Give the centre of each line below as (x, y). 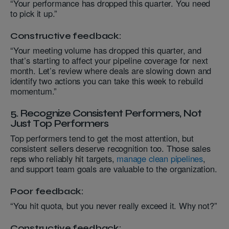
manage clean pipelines (159, 159)
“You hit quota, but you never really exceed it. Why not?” (114, 206)
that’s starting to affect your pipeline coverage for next (109, 61)
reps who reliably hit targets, (62, 159)
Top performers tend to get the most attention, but (102, 138)
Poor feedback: (47, 191)
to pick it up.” (34, 14)
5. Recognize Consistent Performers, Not (106, 113)
